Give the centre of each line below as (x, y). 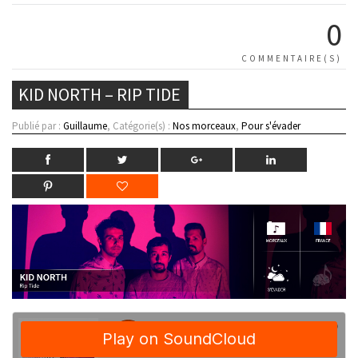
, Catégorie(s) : (140, 125)
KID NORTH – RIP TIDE (99, 94)
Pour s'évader (271, 125)
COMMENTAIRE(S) (292, 58)
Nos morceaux (204, 125)
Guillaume (85, 125)
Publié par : (38, 125)
